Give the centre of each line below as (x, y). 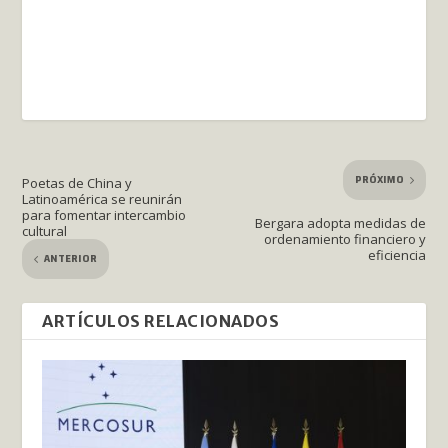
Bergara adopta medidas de (340, 223)
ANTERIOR (71, 259)
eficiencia (396, 255)
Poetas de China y (77, 183)
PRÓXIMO (379, 180)
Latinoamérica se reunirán (102, 199)
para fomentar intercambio (104, 215)
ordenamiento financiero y (344, 239)
